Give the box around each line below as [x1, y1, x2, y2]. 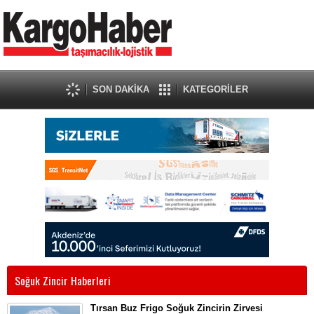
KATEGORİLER [183, 84, 248, 95]
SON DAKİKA [93, 84, 149, 95]
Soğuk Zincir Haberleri [15, 272, 111, 289]
